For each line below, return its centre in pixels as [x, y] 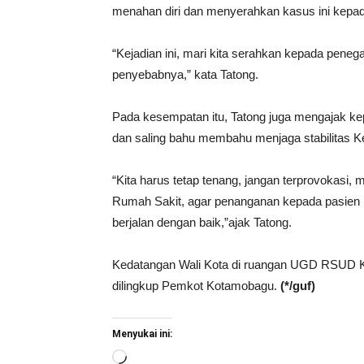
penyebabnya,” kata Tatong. [185, 74]
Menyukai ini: [142, 334]
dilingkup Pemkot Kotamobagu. [196, 286]
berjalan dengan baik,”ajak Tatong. [202, 222]
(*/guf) [298, 286]
